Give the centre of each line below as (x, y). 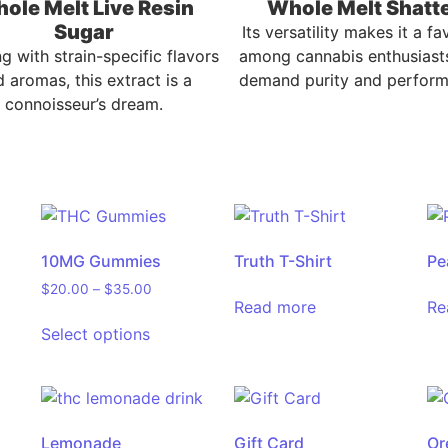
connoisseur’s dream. (84, 104)
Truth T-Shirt (282, 261)
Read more (274, 307)
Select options (95, 334)
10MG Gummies (100, 261)
